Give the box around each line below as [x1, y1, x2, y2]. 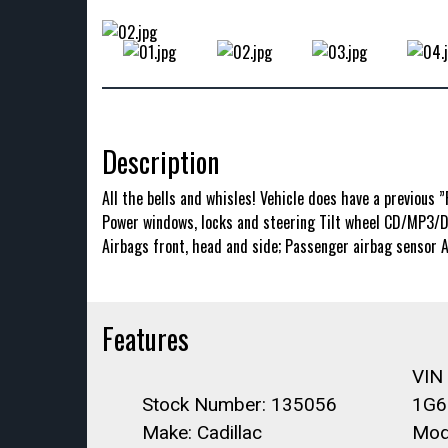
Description [102, 141, 219, 182]
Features [102, 318, 189, 359]
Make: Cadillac [142, 421, 262, 444]
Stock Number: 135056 [142, 393, 337, 416]
